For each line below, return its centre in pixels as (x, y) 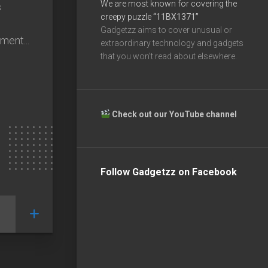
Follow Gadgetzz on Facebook (169, 172)
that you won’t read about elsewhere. (169, 56)
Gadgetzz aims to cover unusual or (166, 30)
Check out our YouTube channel (175, 114)
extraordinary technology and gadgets (172, 43)
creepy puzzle (127, 16)
